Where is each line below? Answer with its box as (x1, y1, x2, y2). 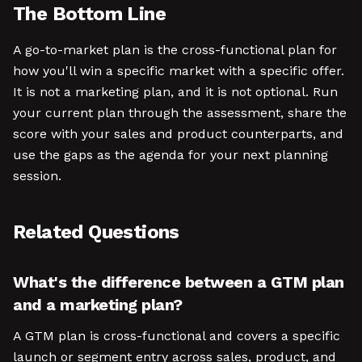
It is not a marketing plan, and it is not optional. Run (13, 84, 338, 99)
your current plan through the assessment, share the (13, 105, 347, 120)
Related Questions (13, 221, 179, 243)
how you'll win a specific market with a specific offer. (13, 63, 344, 78)
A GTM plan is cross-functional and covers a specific (13, 328, 340, 343)
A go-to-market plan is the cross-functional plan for (13, 42, 337, 57)
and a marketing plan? (13, 295, 183, 314)
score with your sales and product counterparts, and (13, 126, 343, 141)
